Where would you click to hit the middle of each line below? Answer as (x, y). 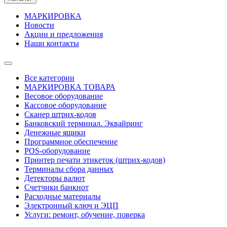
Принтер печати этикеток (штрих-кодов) (95, 160)
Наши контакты (52, 43)
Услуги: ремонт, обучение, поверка (85, 215)
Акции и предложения (64, 34)
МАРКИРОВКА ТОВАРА (70, 87)
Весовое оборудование (64, 96)
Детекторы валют (55, 178)
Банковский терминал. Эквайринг (84, 123)
